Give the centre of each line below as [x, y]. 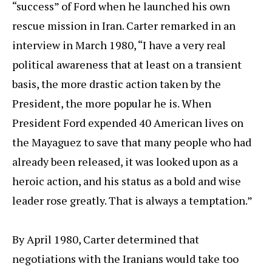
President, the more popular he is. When [112, 104]
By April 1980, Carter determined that [106, 240]
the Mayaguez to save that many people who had [132, 142]
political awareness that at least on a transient [127, 65]
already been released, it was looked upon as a [125, 162]
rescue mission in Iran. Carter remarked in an [124, 26]
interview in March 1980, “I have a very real [119, 45]
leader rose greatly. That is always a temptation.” [132, 201]
